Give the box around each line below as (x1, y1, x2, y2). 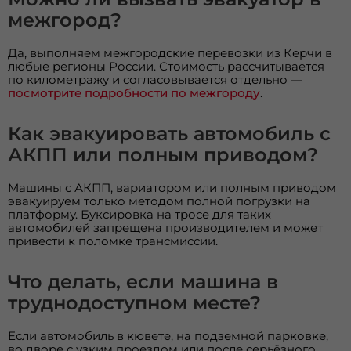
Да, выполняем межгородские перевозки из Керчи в (8, 45, 333, 60)
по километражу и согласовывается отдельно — (8, 71, 303, 87)
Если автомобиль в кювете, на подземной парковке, (8, 327, 329, 343)
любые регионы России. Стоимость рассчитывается (8, 58, 325, 74)
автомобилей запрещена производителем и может (8, 219, 324, 235)
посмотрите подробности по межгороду (8, 85, 261, 100)
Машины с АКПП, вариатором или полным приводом (8, 179, 337, 195)
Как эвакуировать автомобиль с (8, 121, 331, 145)
